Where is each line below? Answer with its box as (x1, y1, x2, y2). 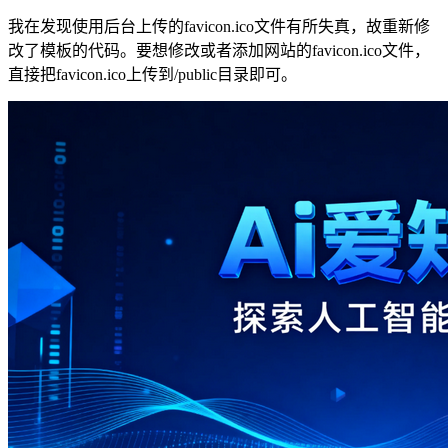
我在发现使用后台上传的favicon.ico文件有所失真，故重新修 (8, 17, 430, 35)
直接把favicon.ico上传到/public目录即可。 (8, 65, 297, 83)
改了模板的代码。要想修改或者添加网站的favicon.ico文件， (8, 41, 430, 59)
